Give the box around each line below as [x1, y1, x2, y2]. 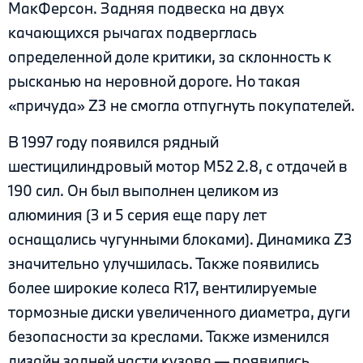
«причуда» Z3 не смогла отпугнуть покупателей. [8, 96, 355, 116]
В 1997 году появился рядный [8, 131, 219, 152]
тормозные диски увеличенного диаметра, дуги [8, 301, 350, 322]
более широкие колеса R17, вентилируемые [8, 277, 317, 297]
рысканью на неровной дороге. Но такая [8, 71, 301, 92]
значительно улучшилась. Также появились [8, 253, 319, 273]
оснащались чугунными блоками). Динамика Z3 [8, 228, 352, 249]
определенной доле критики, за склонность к [8, 47, 331, 67]
